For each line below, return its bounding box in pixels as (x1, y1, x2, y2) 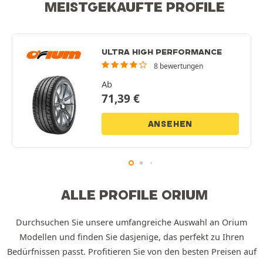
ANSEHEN (147, 119, 193, 129)
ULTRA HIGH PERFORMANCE (101, 47, 222, 56)
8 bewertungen (154, 61, 204, 71)
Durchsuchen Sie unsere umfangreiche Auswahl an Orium (16, 216, 247, 228)
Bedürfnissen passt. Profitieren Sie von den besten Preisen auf (6, 245, 257, 257)
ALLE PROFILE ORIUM (61, 186, 208, 203)
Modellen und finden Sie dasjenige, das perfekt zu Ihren (19, 231, 244, 242)
